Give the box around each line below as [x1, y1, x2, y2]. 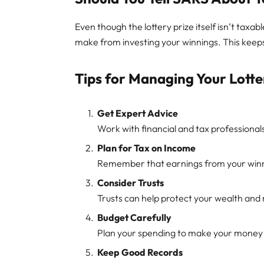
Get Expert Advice [97, 107, 179, 120]
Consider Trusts [97, 177, 164, 189]
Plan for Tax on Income [97, 142, 196, 154]
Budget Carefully [97, 212, 172, 224]
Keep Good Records [97, 246, 183, 258]
